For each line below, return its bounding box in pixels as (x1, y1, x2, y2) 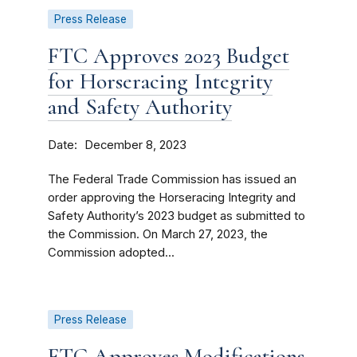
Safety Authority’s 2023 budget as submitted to (48, 209, 305, 223)
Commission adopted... (48, 245, 175, 260)
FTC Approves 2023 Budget (48, 42, 289, 69)
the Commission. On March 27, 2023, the (48, 227, 268, 241)
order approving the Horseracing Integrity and (48, 190, 296, 205)
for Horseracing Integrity (48, 68, 273, 95)
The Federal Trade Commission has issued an (48, 172, 296, 186)
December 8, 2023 (84, 138, 186, 152)
